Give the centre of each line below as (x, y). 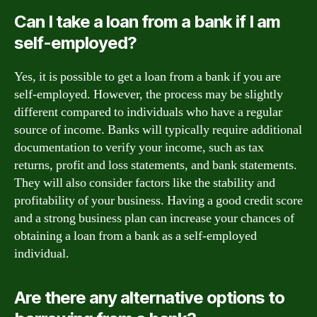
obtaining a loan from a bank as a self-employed (136, 236)
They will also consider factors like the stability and (145, 183)
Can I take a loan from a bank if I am (148, 21)
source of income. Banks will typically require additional (158, 129)
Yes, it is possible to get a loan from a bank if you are (148, 76)
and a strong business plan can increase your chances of (154, 218)
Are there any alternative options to (150, 297)
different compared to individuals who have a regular (148, 112)
